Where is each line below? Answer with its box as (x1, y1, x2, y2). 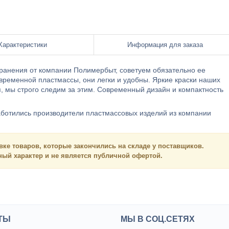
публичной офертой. (91, 152, 163, 159)
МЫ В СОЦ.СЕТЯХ (121, 215, 195, 223)
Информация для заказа (127, 41, 203, 49)
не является (51, 152, 91, 159)
